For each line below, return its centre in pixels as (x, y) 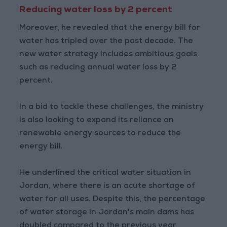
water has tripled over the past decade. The (106, 42)
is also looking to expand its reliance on (97, 121)
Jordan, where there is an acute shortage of (107, 186)
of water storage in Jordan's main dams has (107, 213)
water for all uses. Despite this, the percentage (112, 200)
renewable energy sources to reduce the (100, 134)
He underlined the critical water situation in (105, 173)
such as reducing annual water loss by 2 (98, 68)
